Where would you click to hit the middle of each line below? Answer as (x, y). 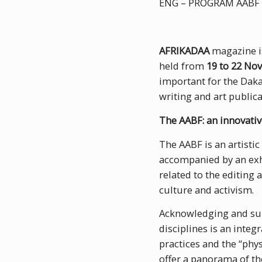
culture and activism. (206, 189)
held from (182, 65)
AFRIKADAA (184, 50)
